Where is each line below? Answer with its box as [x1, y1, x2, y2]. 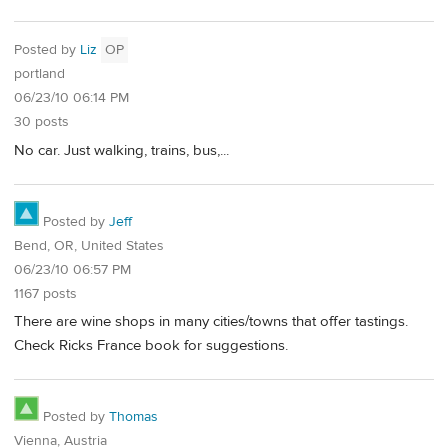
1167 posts [14, 284, 77, 303]
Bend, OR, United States [14, 236, 164, 255]
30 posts [14, 113, 69, 132]
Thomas [109, 408, 158, 426]
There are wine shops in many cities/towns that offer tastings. [14, 312, 408, 332]
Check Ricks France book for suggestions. [14, 336, 288, 356]
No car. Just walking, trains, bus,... [14, 140, 229, 160]
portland [14, 65, 65, 84]
